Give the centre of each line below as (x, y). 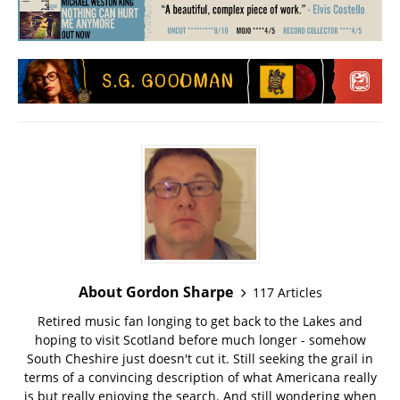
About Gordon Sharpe (155, 292)
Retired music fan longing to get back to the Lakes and (200, 321)
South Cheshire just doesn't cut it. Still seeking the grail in (200, 359)
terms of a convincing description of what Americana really (200, 378)
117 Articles (287, 292)
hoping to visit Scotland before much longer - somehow (200, 340)
